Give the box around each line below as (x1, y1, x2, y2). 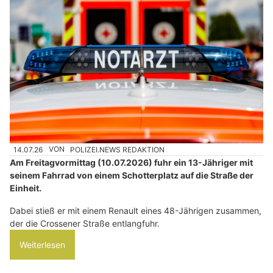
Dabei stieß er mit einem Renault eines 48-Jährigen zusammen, (10, 205, 261, 216)
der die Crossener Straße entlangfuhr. (10, 218, 160, 229)
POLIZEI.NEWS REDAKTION (70, 144, 165, 154)
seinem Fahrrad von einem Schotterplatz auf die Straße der (10, 169, 253, 180)
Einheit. (10, 182, 41, 193)
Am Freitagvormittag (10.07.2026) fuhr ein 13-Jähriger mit (10, 157, 253, 168)
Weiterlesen (19, 239, 65, 250)
